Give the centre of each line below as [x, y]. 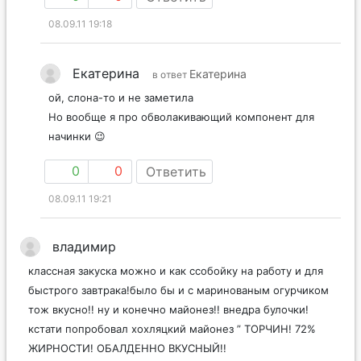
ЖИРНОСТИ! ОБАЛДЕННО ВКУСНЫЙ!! [127, 348]
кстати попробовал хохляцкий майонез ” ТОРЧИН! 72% [172, 328]
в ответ [171, 74]
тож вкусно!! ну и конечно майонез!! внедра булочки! [168, 309]
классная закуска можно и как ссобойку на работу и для [176, 270]
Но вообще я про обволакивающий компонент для [181, 116]
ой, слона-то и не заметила [121, 97]
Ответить [176, 171]
